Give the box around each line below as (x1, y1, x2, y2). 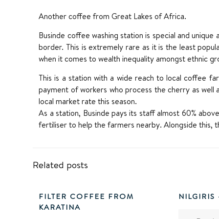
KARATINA (39, 201, 81, 212)
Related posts (33, 158, 88, 171)
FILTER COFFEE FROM (39, 191, 134, 201)
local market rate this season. (39, 95, 137, 107)
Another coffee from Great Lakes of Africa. (39, 10, 187, 22)
